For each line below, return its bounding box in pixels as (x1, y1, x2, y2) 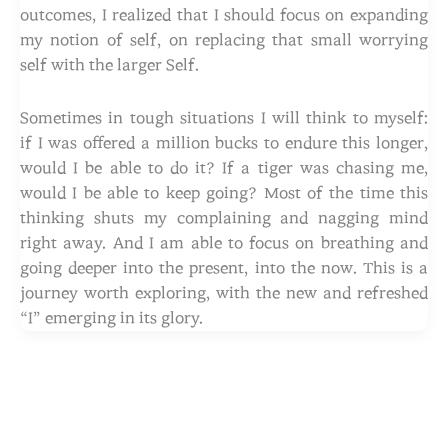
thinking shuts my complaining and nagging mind (20, 209, 428, 226)
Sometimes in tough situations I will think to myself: (20, 109, 428, 126)
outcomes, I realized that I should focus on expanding (20, 6, 428, 23)
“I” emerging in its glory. (20, 309, 203, 326)
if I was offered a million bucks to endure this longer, (20, 134, 428, 151)
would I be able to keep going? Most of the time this (20, 184, 428, 201)
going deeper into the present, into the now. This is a (20, 259, 428, 276)
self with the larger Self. (20, 56, 199, 73)
